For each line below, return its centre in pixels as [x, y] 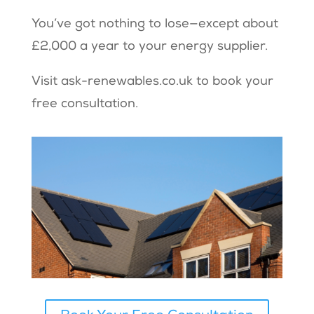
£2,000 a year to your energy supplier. [149, 47]
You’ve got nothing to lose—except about [155, 25]
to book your [234, 82]
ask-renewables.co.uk [127, 82]
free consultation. [84, 105]
